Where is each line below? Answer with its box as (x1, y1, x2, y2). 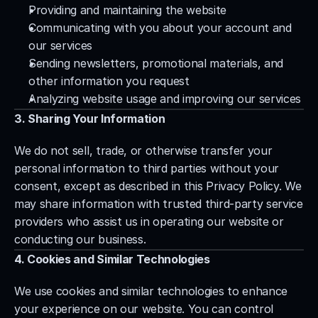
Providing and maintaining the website (28, 3, 227, 17)
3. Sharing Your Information (14, 111, 165, 126)
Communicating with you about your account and (28, 21, 292, 35)
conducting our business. (14, 232, 146, 246)
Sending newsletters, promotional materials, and (28, 56, 283, 70)
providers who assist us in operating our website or (14, 214, 284, 229)
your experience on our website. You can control (14, 302, 273, 316)
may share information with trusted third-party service (14, 197, 303, 211)
